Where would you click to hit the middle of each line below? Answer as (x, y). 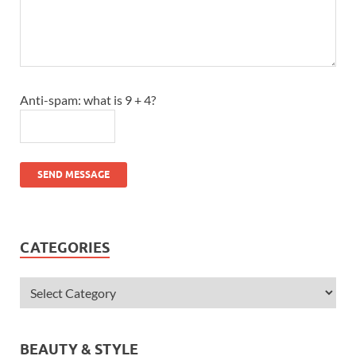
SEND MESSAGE (74, 174)
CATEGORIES (65, 247)
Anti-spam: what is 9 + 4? (88, 99)
